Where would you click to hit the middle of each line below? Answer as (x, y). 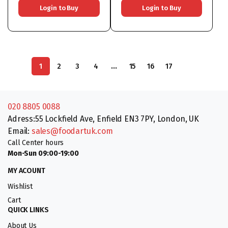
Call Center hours (36, 143)
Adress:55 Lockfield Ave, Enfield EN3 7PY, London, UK (103, 119)
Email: (20, 131)
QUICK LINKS (28, 210)
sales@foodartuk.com (72, 131)
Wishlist (20, 187)
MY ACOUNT (26, 171)
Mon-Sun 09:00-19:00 (43, 153)
